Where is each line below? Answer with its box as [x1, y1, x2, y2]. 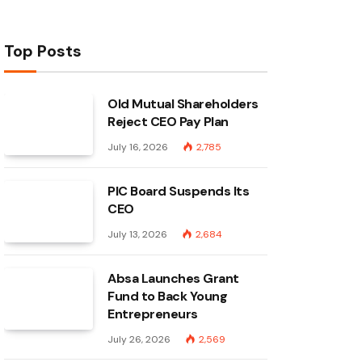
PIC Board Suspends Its [107, 183, 250, 200]
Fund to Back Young [107, 288, 228, 305]
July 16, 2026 [107, 141, 168, 154]
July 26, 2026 [107, 333, 170, 346]
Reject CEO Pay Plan [107, 113, 229, 130]
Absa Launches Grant [107, 270, 239, 287]
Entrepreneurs [107, 305, 198, 322]
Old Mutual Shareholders [107, 95, 259, 112]
